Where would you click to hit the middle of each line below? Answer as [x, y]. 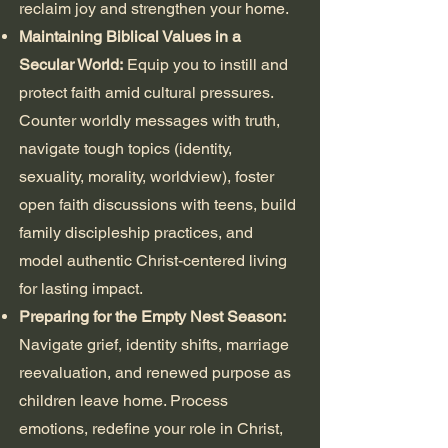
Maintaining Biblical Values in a [130, 36]
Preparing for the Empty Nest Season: [152, 316]
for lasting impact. [81, 288]
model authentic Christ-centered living [153, 260]
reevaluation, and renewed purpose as [155, 372]
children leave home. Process [123, 400]
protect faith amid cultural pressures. [146, 92]
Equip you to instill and [205, 64]
